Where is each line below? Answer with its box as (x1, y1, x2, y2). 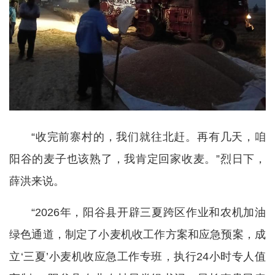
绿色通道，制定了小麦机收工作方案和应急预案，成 (9, 228, 266, 241)
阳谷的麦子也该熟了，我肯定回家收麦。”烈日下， (9, 152, 266, 165)
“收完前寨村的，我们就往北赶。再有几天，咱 (31, 130, 266, 143)
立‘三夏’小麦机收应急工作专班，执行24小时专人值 (9, 250, 266, 263)
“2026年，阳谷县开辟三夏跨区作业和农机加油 (31, 206, 266, 219)
